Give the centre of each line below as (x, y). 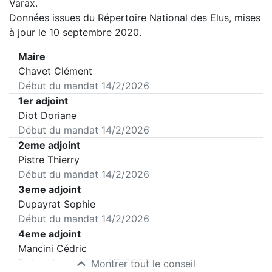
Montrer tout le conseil (141, 263)
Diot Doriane (47, 115)
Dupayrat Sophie (57, 204)
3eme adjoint (49, 189)
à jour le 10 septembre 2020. (75, 32)
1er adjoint (43, 101)
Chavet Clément (55, 71)
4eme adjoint (49, 234)
